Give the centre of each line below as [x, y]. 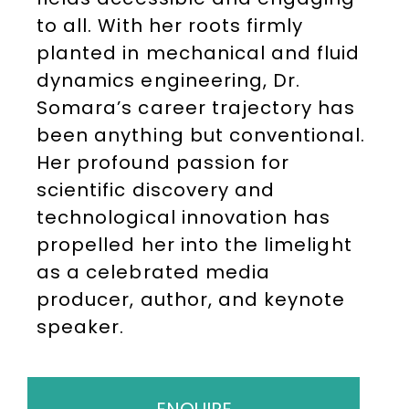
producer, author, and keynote [191, 299]
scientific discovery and [156, 190]
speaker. [81, 327]
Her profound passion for [163, 163]
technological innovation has [184, 217]
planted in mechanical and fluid [199, 53]
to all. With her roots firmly [170, 26]
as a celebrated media [154, 272]
